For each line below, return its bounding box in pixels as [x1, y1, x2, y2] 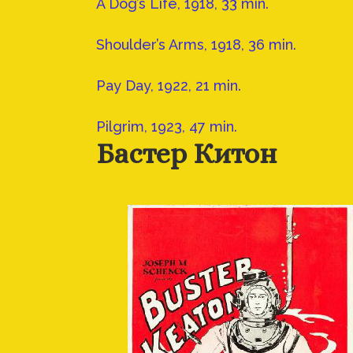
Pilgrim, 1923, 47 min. [96, 118, 237, 136]
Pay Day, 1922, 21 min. [96, 77, 241, 95]
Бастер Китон [96, 137, 277, 170]
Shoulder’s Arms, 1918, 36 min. [96, 36, 296, 54]
